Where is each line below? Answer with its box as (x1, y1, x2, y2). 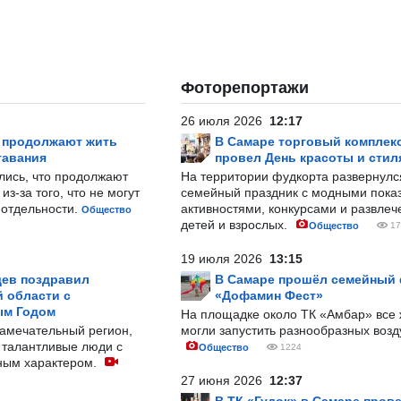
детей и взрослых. (181, 218, 291, 232)
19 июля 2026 (181, 252, 269, 266)
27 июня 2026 (181, 373, 269, 388)
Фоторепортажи (181, 79, 309, 97)
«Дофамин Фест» (215, 288, 323, 303)
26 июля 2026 (181, 114, 269, 128)
